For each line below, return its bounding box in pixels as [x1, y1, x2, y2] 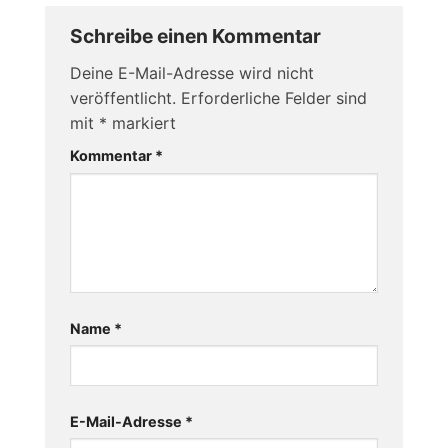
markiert [106, 112, 176, 133]
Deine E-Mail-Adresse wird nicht [69, 62, 314, 83]
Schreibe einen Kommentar [69, 24, 325, 49]
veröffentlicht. [69, 87, 176, 108]
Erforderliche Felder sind [180, 87, 367, 108]
